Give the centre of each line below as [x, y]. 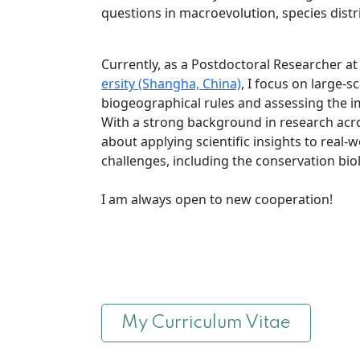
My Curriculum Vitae [206, 323]
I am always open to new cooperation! [217, 199]
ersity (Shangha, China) [171, 83]
